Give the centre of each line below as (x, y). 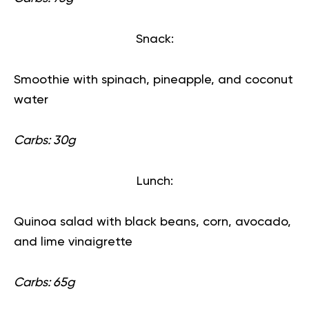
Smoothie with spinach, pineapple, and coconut (153, 80)
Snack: (154, 39)
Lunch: (154, 181)
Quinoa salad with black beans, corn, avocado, (152, 222)
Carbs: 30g (44, 141)
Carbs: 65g (44, 283)
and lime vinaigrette (73, 242)
